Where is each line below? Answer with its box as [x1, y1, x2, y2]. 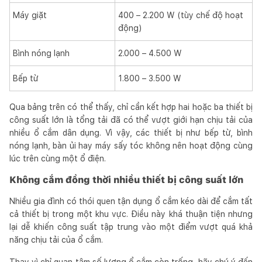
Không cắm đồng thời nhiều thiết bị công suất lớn [9, 174, 243, 185]
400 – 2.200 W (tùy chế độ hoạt [118, 10, 243, 20]
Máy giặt [13, 10, 47, 20]
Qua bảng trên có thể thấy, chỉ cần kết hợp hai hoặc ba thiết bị [9, 102, 253, 112]
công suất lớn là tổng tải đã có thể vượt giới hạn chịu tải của [9, 115, 253, 125]
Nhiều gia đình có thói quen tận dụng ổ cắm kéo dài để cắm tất [9, 196, 253, 206]
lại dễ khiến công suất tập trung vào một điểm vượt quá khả [9, 222, 253, 232]
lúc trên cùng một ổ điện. [9, 153, 106, 163]
